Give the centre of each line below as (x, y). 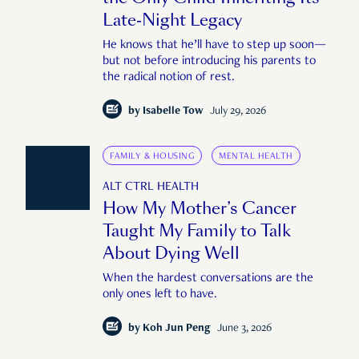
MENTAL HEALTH (256, 156)
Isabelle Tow (173, 111)
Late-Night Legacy (172, 20)
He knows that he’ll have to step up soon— (214, 45)
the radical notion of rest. (169, 77)
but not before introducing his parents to (209, 61)
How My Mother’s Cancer (200, 208)
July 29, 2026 (238, 111)
